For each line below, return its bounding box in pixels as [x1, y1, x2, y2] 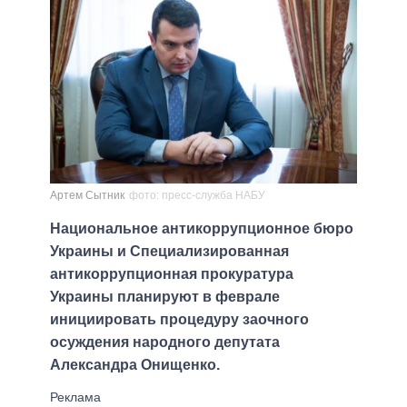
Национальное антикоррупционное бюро [50, 221, 353, 237]
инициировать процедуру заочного [50, 312, 309, 328]
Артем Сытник [50, 189, 124, 203]
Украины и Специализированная [50, 243, 289, 260]
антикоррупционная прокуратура [50, 266, 293, 283]
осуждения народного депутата [50, 334, 280, 351]
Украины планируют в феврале [50, 289, 280, 305]
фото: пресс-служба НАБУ [129, 189, 265, 203]
